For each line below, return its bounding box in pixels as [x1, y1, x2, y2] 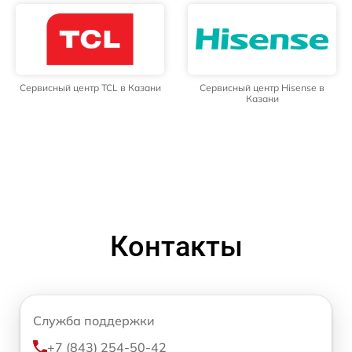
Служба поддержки [33, 312, 155, 328]
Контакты [109, 229, 243, 263]
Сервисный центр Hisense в [200, 81, 324, 93]
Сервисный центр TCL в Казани [19, 81, 161, 93]
